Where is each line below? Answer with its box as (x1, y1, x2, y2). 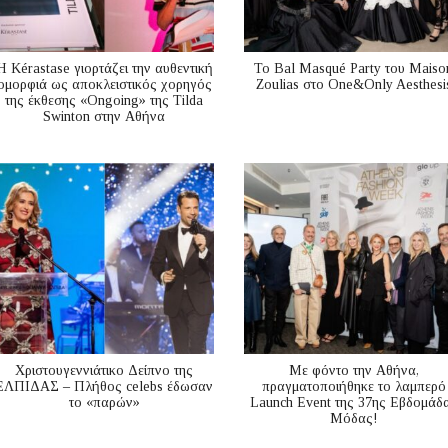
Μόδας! (329, 410, 378, 426)
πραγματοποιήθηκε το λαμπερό (261, 378, 446, 394)
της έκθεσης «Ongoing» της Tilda (5, 92, 204, 108)
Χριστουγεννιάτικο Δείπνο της (15, 362, 194, 378)
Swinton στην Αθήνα (43, 108, 166, 124)
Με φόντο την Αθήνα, (288, 362, 419, 378)
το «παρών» (68, 394, 140, 410)
